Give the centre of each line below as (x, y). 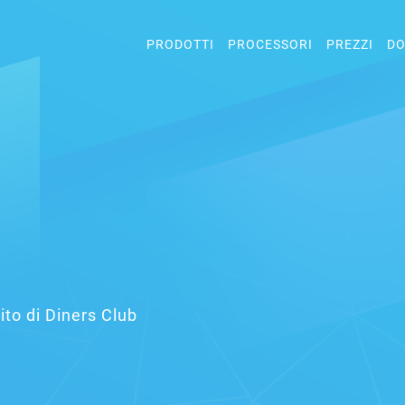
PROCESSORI (270, 44)
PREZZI (350, 44)
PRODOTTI (180, 44)
